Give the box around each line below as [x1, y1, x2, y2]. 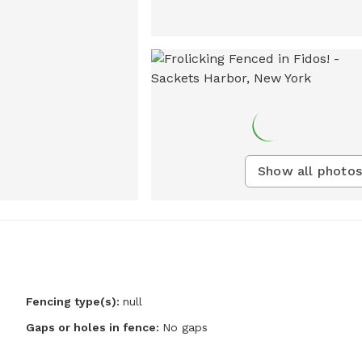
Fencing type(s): [26, 295, 120, 309]
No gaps [162, 321, 208, 335]
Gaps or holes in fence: [26, 321, 162, 335]
